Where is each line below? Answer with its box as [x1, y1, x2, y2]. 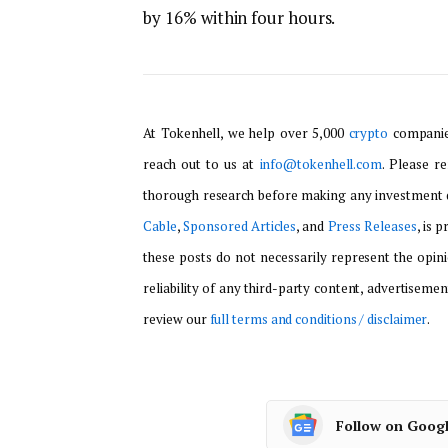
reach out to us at [143, 155, 260, 174]
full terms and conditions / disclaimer [209, 310, 428, 329]
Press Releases [327, 217, 417, 236]
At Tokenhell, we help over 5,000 [143, 124, 349, 143]
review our [143, 310, 210, 329]
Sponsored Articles [183, 217, 297, 236]
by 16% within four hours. [143, 6, 336, 30]
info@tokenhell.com [259, 155, 383, 174]
